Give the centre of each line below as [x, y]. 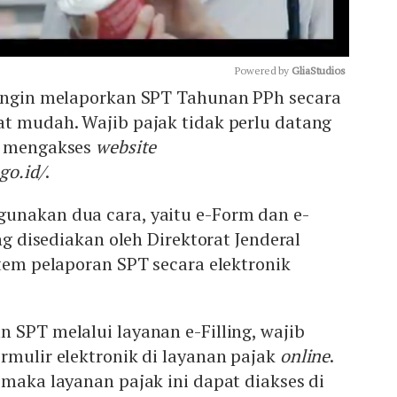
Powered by [264, 70]
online [305, 355]
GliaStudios [319, 70]
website [126, 146]
